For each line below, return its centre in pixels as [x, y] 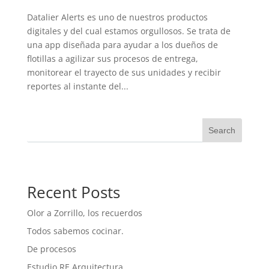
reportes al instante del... [77, 86]
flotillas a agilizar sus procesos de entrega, [112, 58]
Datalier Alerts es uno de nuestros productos [117, 17]
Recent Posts [73, 192]
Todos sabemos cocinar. [75, 231]
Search [222, 130]
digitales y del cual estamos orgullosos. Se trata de [128, 31]
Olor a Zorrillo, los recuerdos [84, 213]
